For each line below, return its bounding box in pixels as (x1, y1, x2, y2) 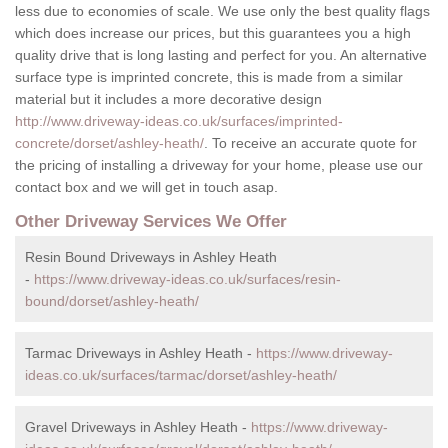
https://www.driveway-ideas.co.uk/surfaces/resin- (34, 271, 341, 288)
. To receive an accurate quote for (204, 135, 417, 152)
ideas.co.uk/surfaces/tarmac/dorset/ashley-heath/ (25, 367, 337, 384)
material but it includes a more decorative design (15, 91, 322, 108)
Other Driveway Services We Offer (15, 212, 287, 232)
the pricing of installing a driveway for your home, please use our (15, 157, 423, 174)
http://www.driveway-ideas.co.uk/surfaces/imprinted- (15, 113, 343, 130)
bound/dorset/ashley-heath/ (25, 293, 199, 310)
